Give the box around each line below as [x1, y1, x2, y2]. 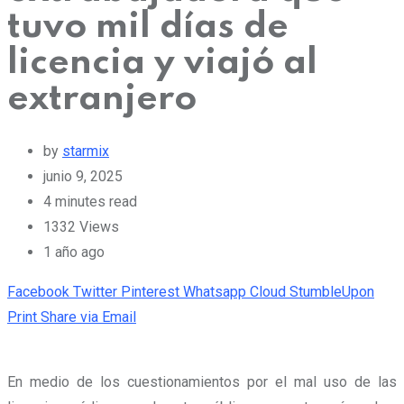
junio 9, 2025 [43, 167, 123, 185]
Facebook [7, 282, 69, 300]
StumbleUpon [289, 282, 374, 300]
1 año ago [43, 243, 105, 261]
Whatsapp [183, 282, 246, 300]
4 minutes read [43, 192, 137, 210]
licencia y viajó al [7, 44, 317, 81]
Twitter [73, 282, 117, 300]
